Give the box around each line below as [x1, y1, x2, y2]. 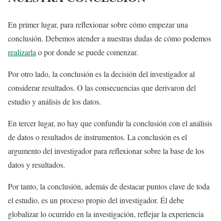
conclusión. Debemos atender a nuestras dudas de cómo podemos [8, 33, 211, 44]
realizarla [8, 47, 36, 58]
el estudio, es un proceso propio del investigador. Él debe [8, 195, 184, 206]
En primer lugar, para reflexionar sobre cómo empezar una [8, 19, 188, 30]
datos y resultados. [8, 159, 65, 170]
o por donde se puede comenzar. [36, 47, 138, 58]
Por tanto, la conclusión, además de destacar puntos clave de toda [8, 181, 210, 192]
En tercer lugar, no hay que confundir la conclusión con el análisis [8, 118, 212, 129]
